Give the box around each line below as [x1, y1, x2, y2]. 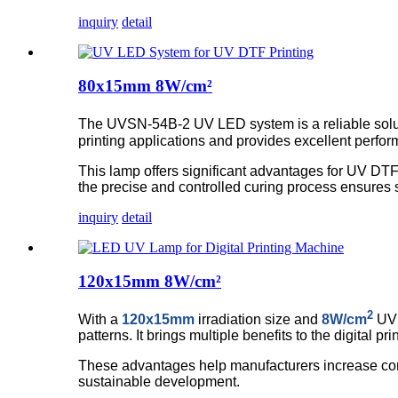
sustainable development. [78, 374, 240, 390]
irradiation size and [195, 312, 322, 328]
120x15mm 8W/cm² [78, 272, 221, 291]
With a [78, 312, 122, 328]
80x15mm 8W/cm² [78, 76, 212, 96]
